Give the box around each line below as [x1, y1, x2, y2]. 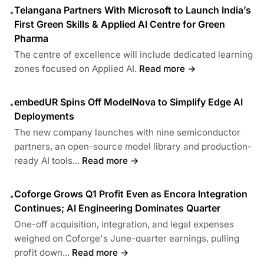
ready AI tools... [14, 154, 80, 166]
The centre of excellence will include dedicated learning [14, 48, 253, 60]
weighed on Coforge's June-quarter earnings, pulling [14, 232, 239, 244]
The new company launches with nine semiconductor [14, 126, 240, 138]
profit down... [14, 246, 70, 258]
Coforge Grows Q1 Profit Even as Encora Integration [14, 187, 247, 200]
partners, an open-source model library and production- [14, 140, 252, 152]
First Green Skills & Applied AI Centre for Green [14, 18, 225, 30]
